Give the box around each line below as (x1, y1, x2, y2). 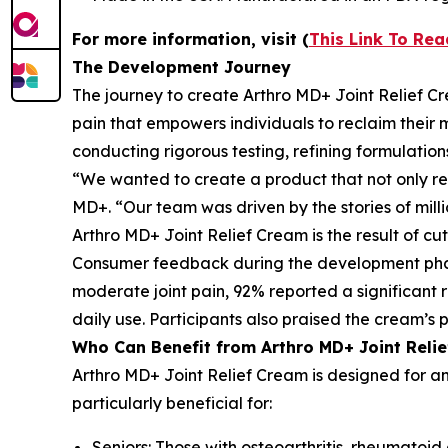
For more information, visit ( (72, 29, 309, 50)
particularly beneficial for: (72, 393, 272, 414)
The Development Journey (72, 57, 291, 78)
